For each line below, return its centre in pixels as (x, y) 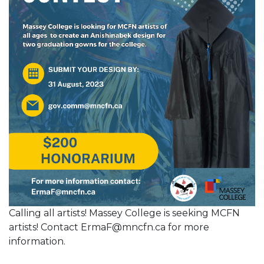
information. (37, 242)
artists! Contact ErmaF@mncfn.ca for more (109, 227)
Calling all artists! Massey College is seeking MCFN (124, 213)
